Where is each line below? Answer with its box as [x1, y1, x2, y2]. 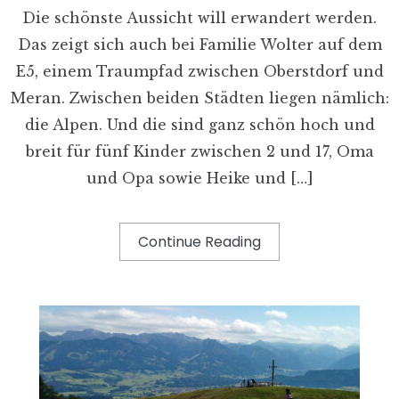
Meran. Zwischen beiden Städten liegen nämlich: [10, 88, 389, 107]
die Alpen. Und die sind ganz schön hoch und [24, 115, 375, 134]
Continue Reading [138, 231, 261, 252]
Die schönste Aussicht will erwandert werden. [22, 8, 377, 27]
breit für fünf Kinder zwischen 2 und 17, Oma [25, 142, 374, 160]
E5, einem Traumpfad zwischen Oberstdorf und [15, 61, 384, 80]
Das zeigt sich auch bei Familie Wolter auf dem [17, 35, 382, 53]
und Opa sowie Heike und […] [85, 168, 313, 187]
